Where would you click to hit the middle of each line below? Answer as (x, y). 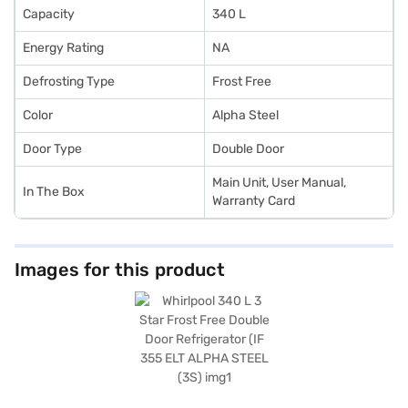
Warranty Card (254, 201)
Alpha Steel (245, 115)
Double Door (248, 149)
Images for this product (120, 270)
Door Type (52, 149)
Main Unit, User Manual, (279, 183)
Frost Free (242, 82)
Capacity (49, 14)
